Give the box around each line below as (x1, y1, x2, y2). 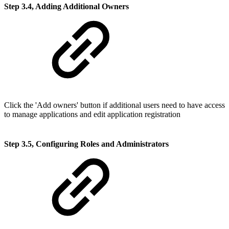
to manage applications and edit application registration (4, 110, 180, 119)
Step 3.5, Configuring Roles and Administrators (4, 139, 169, 148)
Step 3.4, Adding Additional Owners (4, 2, 129, 11)
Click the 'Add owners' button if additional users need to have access (4, 101, 225, 110)
